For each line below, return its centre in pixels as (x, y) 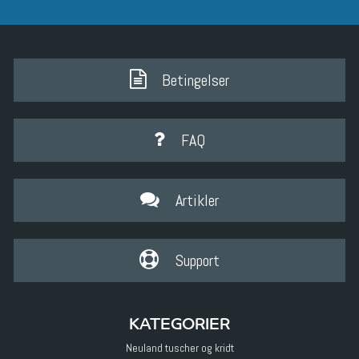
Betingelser (196, 81)
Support (197, 261)
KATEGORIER (179, 322)
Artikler (198, 201)
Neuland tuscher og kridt (179, 347)
